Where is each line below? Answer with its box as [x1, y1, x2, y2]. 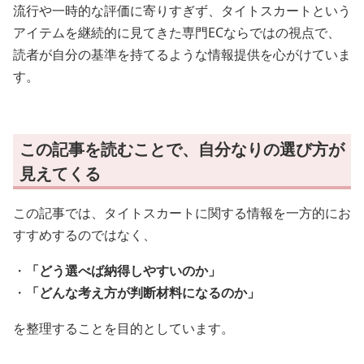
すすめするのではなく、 [13, 226, 156, 244]
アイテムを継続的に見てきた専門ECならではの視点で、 [13, 24, 340, 41]
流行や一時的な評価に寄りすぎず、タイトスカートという [13, 2, 351, 19]
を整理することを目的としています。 [13, 319, 234, 337]
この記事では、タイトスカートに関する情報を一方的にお [13, 204, 351, 222]
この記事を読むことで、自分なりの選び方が [19, 138, 344, 160]
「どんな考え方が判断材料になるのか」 [26, 284, 260, 301]
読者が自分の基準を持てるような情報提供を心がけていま [13, 45, 351, 63]
